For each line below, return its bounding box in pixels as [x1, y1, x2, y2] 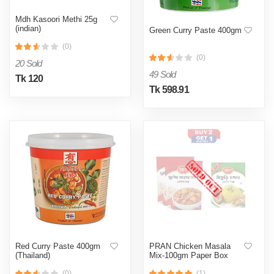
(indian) [15, 23, 41, 33]
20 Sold [15, 57, 42, 68]
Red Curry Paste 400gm [15, 241, 100, 251]
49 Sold [149, 68, 176, 80]
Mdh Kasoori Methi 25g [15, 14, 97, 24]
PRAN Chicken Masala [149, 241, 231, 251]
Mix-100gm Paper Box [149, 250, 228, 260]
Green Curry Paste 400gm [149, 25, 242, 35]
